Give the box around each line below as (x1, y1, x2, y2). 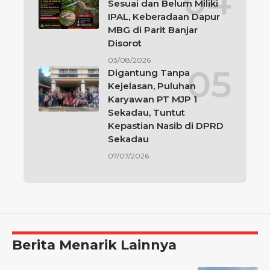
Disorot (108, 37, 142, 49)
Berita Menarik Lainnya (12, 237, 177, 254)
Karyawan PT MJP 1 (108, 93, 197, 105)
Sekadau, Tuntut (108, 107, 185, 119)
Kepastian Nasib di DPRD (108, 120, 224, 132)
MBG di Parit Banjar (108, 24, 198, 36)
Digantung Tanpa (108, 67, 190, 79)
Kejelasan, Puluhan (108, 80, 196, 92)
